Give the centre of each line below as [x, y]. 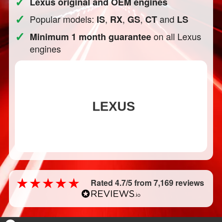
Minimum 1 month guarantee [91, 37]
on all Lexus [176, 36]
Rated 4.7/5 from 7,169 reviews [148, 183]
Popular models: [63, 19]
